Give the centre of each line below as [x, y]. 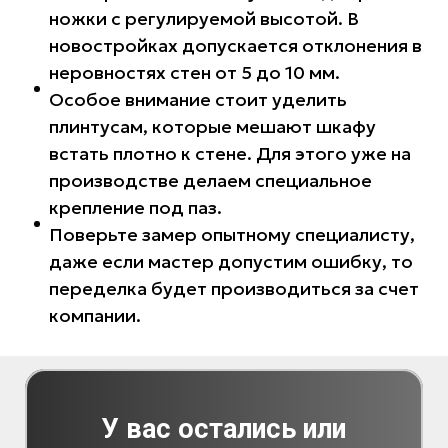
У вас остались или [224, 429]
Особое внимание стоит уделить [198, 100]
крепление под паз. [135, 208]
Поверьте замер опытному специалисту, [232, 235]
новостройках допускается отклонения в [235, 46]
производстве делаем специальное [210, 181]
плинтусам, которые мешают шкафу [212, 127]
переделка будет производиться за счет [234, 289]
